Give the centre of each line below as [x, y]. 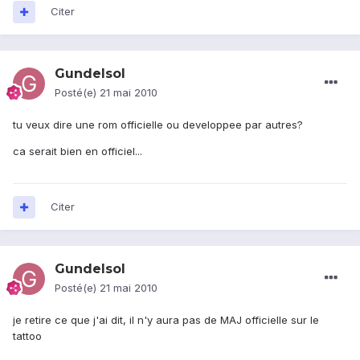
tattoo [27, 336]
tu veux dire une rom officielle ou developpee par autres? [158, 125]
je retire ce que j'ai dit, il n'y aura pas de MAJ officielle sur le [166, 320]
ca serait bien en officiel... [78, 151]
